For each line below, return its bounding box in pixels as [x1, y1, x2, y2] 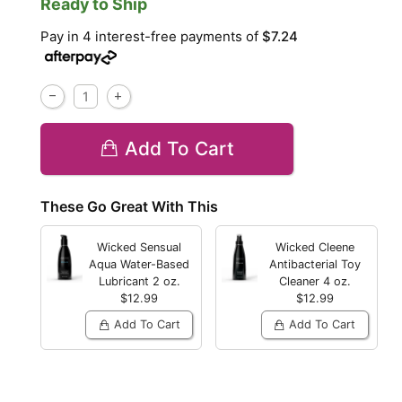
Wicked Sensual [97, 240, 182, 255]
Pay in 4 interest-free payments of [40, 28, 263, 46]
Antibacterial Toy [268, 258, 361, 272]
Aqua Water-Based [89, 258, 190, 272]
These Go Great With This [40, 197, 219, 215]
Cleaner [278, 275, 323, 289]
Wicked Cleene [275, 240, 354, 255]
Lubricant [98, 275, 153, 289]
